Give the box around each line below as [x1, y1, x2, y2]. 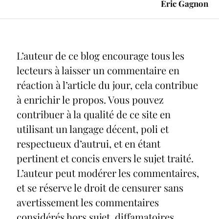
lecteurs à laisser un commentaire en [16, 63, 179, 77]
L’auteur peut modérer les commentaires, [16, 166, 199, 179]
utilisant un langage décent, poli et [16, 122, 169, 135]
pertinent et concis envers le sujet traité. [16, 151, 194, 165]
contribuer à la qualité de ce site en [16, 107, 171, 121]
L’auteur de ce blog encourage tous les [16, 48, 184, 62]
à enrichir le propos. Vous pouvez [16, 92, 164, 106]
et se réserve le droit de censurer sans [16, 180, 183, 194]
